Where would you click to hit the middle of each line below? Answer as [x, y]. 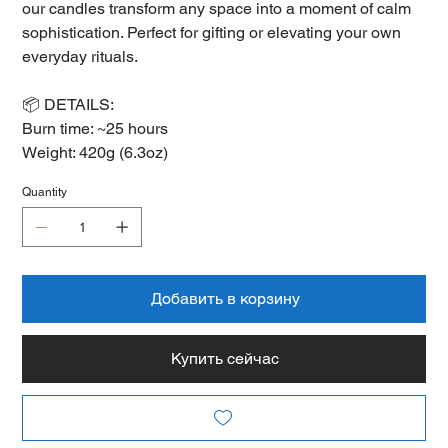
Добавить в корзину [225, 298]
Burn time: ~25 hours [95, 128]
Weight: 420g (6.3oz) [95, 152]
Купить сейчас [225, 358]
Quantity [45, 191]
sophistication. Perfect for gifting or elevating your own [212, 32]
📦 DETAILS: [68, 104]
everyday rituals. [80, 56]
